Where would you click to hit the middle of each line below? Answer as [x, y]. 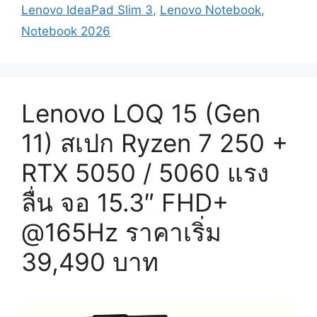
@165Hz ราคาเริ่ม [121, 232]
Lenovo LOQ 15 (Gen [141, 114]
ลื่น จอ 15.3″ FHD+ [125, 203]
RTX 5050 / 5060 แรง [145, 173]
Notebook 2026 [66, 31]
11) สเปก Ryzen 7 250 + [155, 143]
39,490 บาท [90, 262]
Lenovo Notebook [211, 10]
